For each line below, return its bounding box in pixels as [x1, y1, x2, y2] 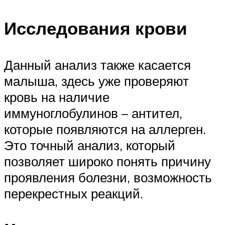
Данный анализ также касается [4, 56, 191, 73]
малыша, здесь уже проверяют [4, 72, 189, 89]
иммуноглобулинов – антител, [4, 104, 182, 121]
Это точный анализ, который [4, 137, 175, 153]
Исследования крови [4, 17, 187, 39]
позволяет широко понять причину [4, 153, 211, 169]
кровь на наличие [4, 88, 109, 105]
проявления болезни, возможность [4, 169, 212, 185]
